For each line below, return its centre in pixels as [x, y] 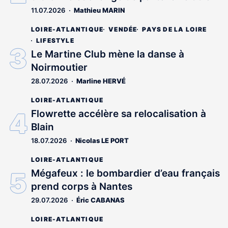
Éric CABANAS [101, 200]
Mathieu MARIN [99, 10]
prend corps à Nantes [82, 186]
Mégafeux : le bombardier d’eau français [125, 173]
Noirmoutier [59, 67]
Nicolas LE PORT [102, 140]
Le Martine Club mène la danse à [108, 54]
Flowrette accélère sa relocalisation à [119, 113]
